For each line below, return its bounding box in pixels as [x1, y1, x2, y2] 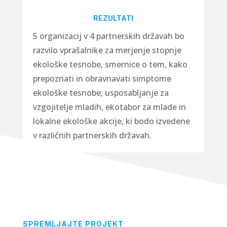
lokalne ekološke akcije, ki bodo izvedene [32, 115, 190, 127]
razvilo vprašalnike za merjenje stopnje [32, 44, 181, 56]
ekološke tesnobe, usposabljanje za [32, 87, 169, 98]
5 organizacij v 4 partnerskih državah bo [32, 30, 184, 42]
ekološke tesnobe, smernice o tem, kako [32, 58, 187, 70]
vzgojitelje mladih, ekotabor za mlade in [32, 101, 186, 112]
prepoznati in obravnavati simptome [32, 72, 171, 84]
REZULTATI [93, 13, 134, 22]
